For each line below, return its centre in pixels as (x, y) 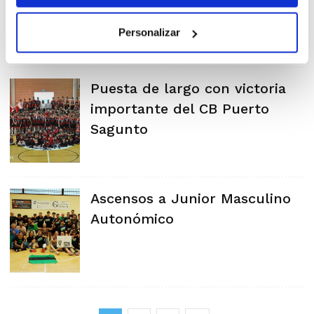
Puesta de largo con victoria (188, 88)
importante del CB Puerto (180, 109)
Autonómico (132, 219)
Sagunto (119, 129)
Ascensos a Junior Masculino (191, 198)
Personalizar (149, 32)
